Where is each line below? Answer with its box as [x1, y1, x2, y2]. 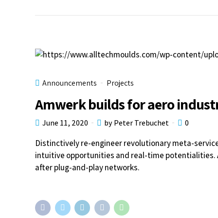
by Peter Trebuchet [104, 117, 169, 128]
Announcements [42, 77, 97, 88]
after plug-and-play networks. [35, 162, 140, 173]
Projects [107, 77, 134, 88]
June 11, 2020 [42, 117, 88, 128]
